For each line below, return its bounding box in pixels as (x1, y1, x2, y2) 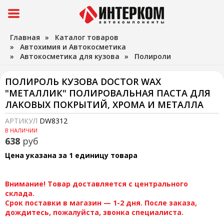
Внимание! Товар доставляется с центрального (5, 179, 188, 188)
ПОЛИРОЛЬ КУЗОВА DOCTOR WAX (5, 75, 161, 87)
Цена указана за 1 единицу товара (5, 150, 137, 160)
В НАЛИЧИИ (5, 126, 37, 134)
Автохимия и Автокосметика (20, 42, 126, 51)
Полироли (134, 51, 171, 61)
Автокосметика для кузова (20, 51, 119, 61)
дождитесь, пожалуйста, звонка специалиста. (5, 207, 183, 217)
